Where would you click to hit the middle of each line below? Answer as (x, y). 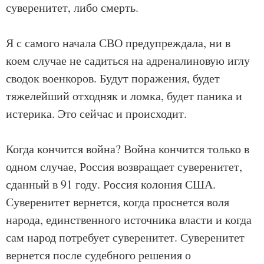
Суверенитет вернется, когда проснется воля (118, 202)
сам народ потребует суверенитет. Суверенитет (125, 237)
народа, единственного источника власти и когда (129, 220)
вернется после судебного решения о (98, 255)
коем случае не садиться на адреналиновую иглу (128, 60)
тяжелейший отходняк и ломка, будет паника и (124, 96)
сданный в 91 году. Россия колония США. (111, 184)
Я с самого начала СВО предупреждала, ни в (118, 43)
